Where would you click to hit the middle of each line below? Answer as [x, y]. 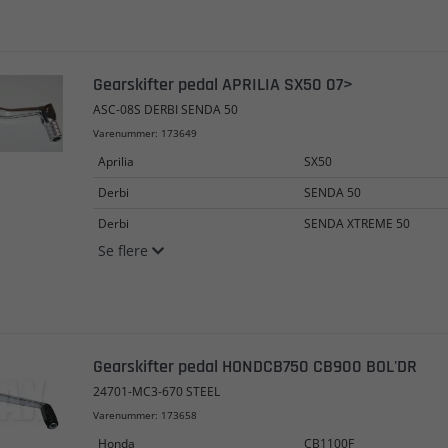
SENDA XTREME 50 [356, 223]
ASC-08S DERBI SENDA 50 [165, 109]
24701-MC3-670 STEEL [156, 391]
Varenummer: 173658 [144, 414]
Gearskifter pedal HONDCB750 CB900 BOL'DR [254, 366]
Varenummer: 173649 [144, 133]
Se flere [124, 250]
